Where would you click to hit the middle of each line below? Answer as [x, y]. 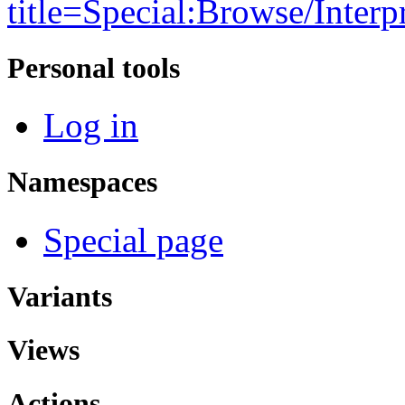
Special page [133, 240]
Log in [91, 126]
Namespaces [82, 182]
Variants [60, 296]
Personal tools [94, 68]
